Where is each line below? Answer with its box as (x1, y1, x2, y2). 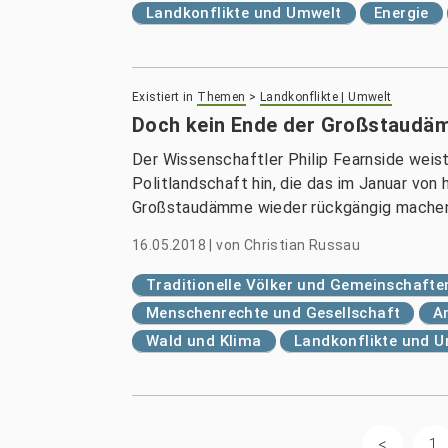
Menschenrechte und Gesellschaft (146, 304, 401, 322)
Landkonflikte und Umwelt (146, 4, 342, 22)
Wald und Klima (146, 332, 262, 350)
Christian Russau (243, 237, 361, 253)
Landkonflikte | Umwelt (259, 90, 392, 104)
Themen (197, 90, 246, 104)
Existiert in (132, 90, 194, 104)
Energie (374, 4, 429, 22)
